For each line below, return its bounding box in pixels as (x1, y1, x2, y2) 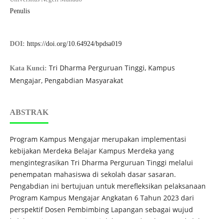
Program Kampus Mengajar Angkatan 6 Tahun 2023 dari (9, 193, 194, 203)
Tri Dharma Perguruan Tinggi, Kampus (48, 63, 175, 73)
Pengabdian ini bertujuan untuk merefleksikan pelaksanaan (9, 181, 206, 191)
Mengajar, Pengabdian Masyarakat (9, 76, 123, 86)
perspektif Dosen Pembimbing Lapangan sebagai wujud (9, 205, 193, 215)
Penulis (9, 7, 30, 15)
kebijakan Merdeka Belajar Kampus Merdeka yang (9, 146, 174, 156)
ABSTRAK (9, 108, 48, 117)
